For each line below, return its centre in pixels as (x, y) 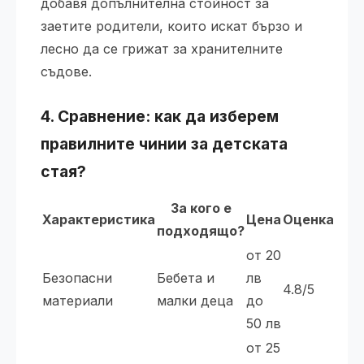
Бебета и (186, 278)
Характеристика (99, 219)
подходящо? (201, 231)
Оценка (308, 219)
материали (78, 301)
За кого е (201, 208)
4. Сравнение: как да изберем (160, 116)
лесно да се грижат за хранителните (162, 49)
